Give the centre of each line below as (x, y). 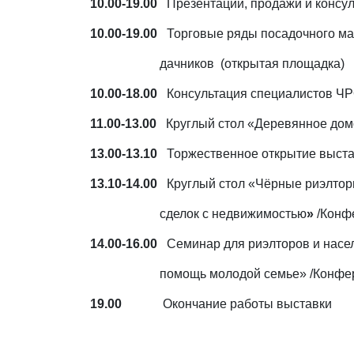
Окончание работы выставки (247, 304)
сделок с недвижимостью (233, 214)
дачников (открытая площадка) (217, 64)
